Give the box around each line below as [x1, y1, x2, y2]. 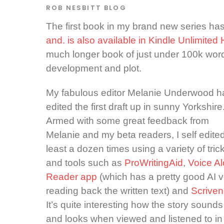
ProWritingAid [124, 157, 183, 168]
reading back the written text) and [46, 185, 191, 196]
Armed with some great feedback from [46, 115, 209, 126]
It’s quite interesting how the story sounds [46, 199, 223, 210]
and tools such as [46, 157, 124, 168]
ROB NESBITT [46, 3, 101, 12]
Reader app [46, 171, 97, 182]
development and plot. [46, 62, 141, 73]
